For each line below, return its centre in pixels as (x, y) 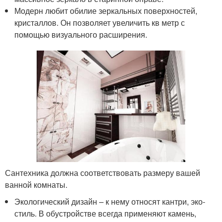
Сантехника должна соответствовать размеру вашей (103, 173)
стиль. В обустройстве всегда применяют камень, (106, 214)
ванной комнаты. (36, 185)
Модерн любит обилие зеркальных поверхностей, (106, 11)
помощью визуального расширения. (81, 35)
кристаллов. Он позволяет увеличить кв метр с (100, 23)
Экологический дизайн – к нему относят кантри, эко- (110, 202)
